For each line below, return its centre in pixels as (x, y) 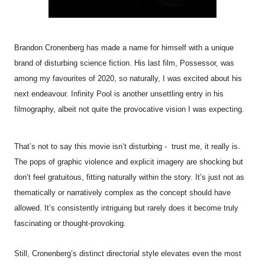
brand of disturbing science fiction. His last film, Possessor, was (124, 63)
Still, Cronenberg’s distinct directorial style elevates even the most (128, 254)
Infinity (83, 93)
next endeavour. (43, 93)
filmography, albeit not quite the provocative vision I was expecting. (129, 109)
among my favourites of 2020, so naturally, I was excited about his (128, 78)
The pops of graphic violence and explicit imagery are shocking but (129, 162)
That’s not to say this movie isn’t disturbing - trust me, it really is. (127, 147)
